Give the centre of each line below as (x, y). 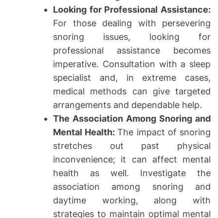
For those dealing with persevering (132, 23)
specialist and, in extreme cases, (132, 78)
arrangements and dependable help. (127, 105)
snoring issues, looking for (132, 37)
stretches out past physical (132, 146)
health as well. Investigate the (132, 173)
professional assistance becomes (132, 51)
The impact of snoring (164, 132)
